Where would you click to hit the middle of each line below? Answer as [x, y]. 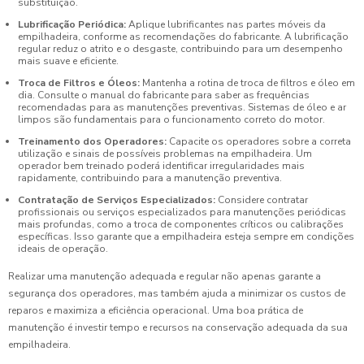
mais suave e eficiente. [68, 61]
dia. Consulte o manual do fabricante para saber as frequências [164, 95]
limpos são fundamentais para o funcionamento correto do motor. [171, 120]
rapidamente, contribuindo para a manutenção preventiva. [150, 178]
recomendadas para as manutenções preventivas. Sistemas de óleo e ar [182, 108]
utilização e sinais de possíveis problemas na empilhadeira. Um [165, 154]
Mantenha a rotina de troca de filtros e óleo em [247, 83]
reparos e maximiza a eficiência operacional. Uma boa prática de [156, 310]
